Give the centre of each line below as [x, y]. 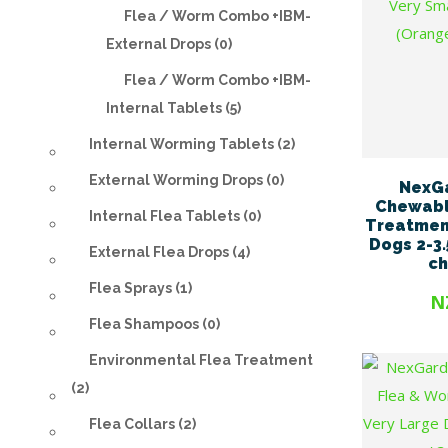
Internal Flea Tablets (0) [175, 216]
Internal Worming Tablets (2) [192, 144]
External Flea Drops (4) [169, 252]
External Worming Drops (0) [186, 180]
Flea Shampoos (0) [154, 324]
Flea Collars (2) [142, 424]
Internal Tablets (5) [173, 108]
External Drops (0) [169, 44]
